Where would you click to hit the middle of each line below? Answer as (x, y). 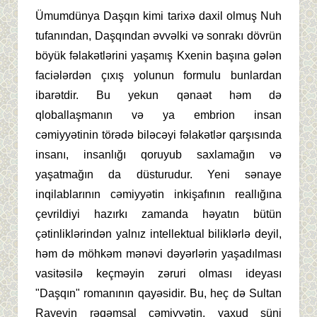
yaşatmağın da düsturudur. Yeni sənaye (158, 174)
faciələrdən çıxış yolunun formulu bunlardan (158, 75)
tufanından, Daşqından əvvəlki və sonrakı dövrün (158, 35)
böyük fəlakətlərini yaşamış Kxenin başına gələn (158, 55)
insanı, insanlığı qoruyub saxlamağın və (158, 154)
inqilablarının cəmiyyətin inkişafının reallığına (158, 194)
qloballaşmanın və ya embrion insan (158, 115)
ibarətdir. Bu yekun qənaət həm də (158, 95)
